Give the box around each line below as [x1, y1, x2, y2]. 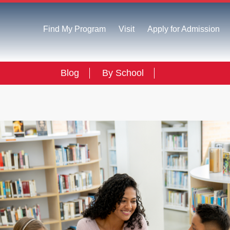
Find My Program [43, 25, 106, 33]
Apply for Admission [147, 25, 220, 33]
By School [102, 68, 144, 78]
